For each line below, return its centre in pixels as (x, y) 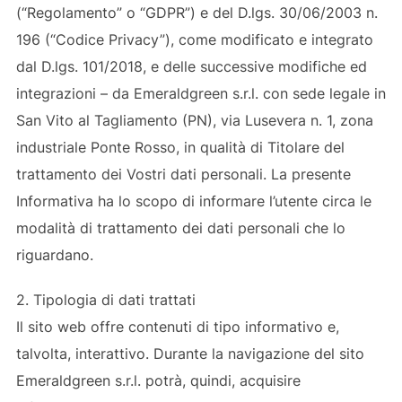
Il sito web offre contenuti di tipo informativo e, (177, 326)
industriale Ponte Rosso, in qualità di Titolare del (180, 147)
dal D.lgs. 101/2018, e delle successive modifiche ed (191, 66)
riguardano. (54, 254)
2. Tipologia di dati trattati (105, 299)
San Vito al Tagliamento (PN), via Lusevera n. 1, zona (194, 120)
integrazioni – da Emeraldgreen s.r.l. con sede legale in (201, 93)
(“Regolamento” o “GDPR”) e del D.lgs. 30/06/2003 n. (197, 12)
